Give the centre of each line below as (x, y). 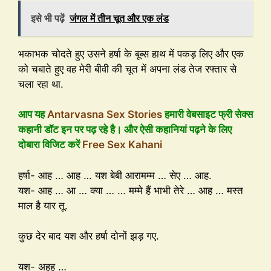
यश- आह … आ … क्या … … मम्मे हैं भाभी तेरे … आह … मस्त (131, 190)
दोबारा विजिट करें (50, 145)
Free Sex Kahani (122, 145)
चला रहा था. (41, 84)
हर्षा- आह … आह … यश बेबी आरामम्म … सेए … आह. (115, 175)
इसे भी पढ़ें (48, 18)
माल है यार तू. (43, 205)
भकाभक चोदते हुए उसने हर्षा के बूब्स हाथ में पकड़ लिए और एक (131, 54)
